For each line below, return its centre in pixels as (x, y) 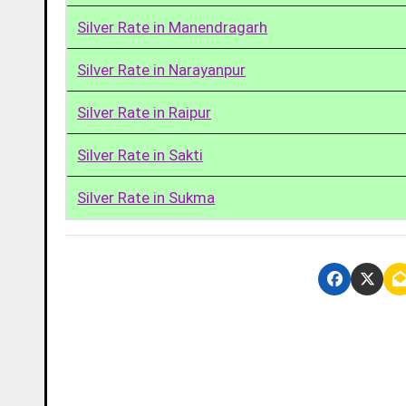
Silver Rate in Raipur (145, 112)
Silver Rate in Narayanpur (162, 69)
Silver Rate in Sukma (146, 197)
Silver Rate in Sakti (140, 155)
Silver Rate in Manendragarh (173, 27)
